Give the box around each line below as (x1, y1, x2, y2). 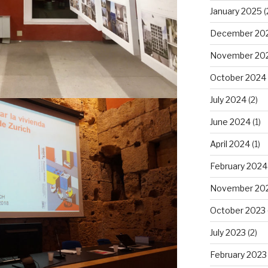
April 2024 (209, 139, 250, 150)
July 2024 (209, 95, 246, 105)
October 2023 (209, 205, 266, 216)
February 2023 (209, 249, 267, 260)
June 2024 (209, 117, 251, 127)
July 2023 (209, 227, 246, 238)
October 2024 (209, 72, 266, 83)
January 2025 (209, 6, 262, 17)
